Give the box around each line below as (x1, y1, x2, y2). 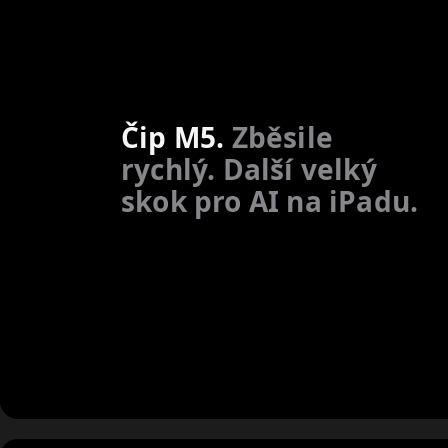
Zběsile (224, 118, 333, 157)
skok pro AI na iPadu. (121, 182, 419, 221)
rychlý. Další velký (121, 150, 377, 189)
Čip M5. (121, 118, 225, 157)
